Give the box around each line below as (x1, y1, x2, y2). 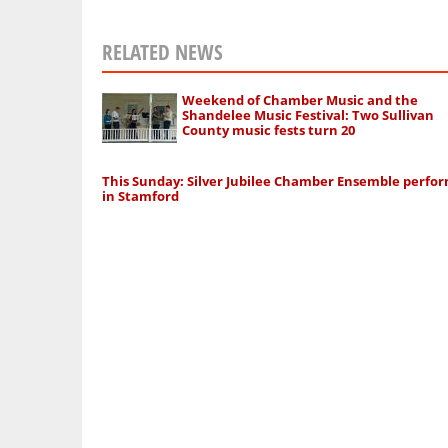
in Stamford (102, 187, 179, 206)
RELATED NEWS (102, 38, 223, 66)
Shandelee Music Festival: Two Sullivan (182, 106, 435, 124)
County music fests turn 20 (182, 121, 356, 139)
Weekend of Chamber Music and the (182, 91, 419, 109)
